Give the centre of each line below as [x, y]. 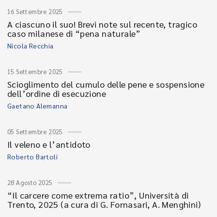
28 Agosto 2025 [30, 182]
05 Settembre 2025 [35, 132]
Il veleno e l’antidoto [49, 144]
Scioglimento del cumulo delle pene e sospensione [106, 84]
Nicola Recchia [31, 46]
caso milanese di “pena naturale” [74, 33]
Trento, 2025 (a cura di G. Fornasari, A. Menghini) [104, 204]
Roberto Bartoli [32, 156]
